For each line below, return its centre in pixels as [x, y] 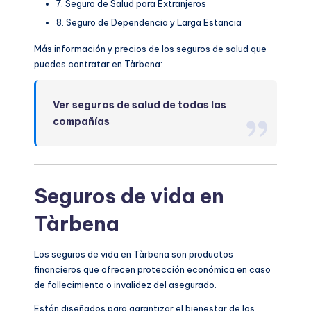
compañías [82, 121]
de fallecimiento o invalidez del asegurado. [125, 284]
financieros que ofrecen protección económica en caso [152, 269]
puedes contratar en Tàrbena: [98, 64]
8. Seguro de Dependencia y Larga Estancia [149, 22]
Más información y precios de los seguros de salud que [150, 48]
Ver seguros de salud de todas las [140, 104]
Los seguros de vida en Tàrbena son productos [134, 254]
